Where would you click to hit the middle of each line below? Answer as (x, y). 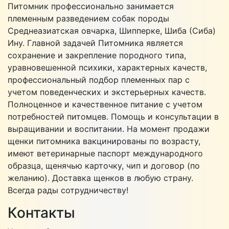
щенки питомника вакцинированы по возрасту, (104, 141)
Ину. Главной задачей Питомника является (95, 43)
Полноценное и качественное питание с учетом (105, 105)
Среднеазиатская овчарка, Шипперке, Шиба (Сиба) (112, 31)
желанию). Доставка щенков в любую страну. (100, 178)
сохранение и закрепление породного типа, (97, 55)
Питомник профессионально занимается (91, 6)
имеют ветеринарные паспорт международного (105, 154)
